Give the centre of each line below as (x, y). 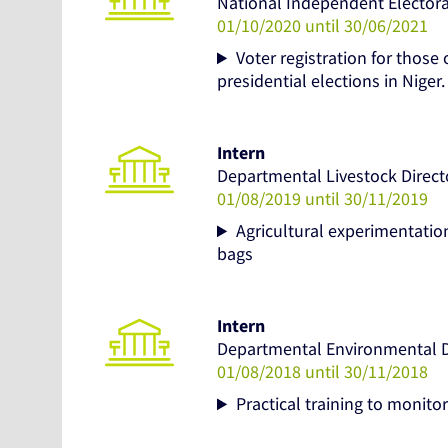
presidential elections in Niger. (331, 81)
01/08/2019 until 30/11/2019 (322, 199)
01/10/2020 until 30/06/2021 (322, 26)
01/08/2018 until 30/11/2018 (322, 372)
